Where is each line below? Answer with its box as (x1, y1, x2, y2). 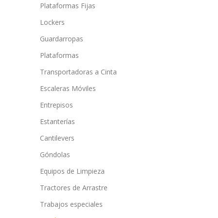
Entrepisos (40, 100, 73, 109)
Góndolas (40, 150, 70, 159)
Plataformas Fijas (40, 1, 95, 10)
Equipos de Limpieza (40, 166, 105, 176)
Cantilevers (40, 133, 74, 143)
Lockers (40, 18, 65, 27)
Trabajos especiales (40, 200, 103, 209)
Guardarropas (40, 34, 83, 43)
